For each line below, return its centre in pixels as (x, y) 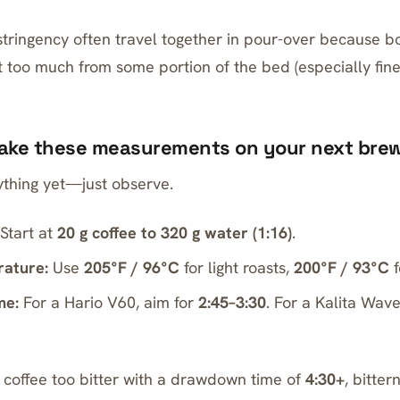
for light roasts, (237, 267)
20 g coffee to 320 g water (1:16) (175, 233)
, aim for (167, 302)
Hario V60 (100, 302)
